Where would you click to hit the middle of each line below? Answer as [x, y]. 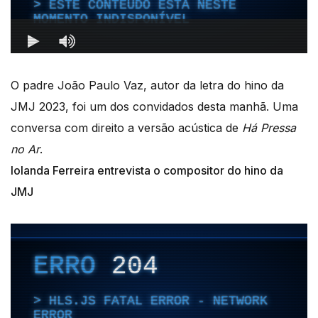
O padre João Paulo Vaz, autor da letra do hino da [147, 85]
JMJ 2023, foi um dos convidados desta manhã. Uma [154, 106]
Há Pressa [269, 127]
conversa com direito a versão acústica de [126, 127]
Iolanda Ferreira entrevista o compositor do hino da [147, 170]
